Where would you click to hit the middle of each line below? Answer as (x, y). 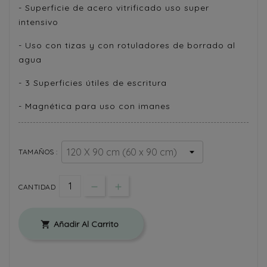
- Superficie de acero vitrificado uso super (114, 7)
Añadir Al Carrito (86, 224)
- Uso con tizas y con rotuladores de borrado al (127, 45)
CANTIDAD (37, 187)
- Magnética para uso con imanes (94, 106)
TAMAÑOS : (38, 151)
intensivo (38, 22)
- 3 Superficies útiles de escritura (93, 83)
